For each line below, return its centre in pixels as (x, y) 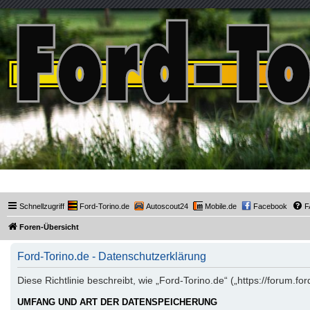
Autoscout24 (167, 206)
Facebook (270, 206)
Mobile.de (221, 206)
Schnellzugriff (42, 206)
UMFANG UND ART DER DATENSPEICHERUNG (117, 303)
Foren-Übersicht (49, 227)
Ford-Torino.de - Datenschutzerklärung (112, 256)
